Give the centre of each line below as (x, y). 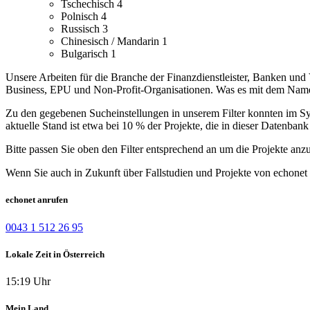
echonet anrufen (37, 200)
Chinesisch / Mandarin (111, 42)
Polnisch (81, 17)
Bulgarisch (86, 54)
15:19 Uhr (28, 281)
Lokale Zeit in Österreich (55, 254)
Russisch (82, 29)
